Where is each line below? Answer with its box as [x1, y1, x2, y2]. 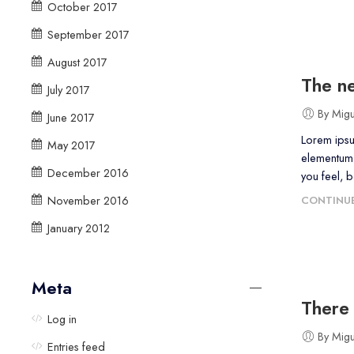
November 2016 [47, 191, 129, 209]
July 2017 [47, 81, 90, 98]
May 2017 [47, 136, 96, 153]
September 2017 [47, 25, 130, 43]
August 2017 [47, 53, 107, 70]
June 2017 [47, 108, 95, 126]
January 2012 [47, 219, 110, 236]
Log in [47, 311, 77, 328]
